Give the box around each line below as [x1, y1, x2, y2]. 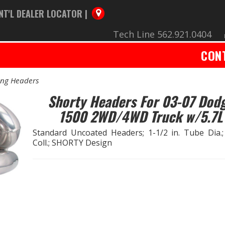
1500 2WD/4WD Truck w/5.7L [58, 105, 222, 127]
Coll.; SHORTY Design [33, 137, 112, 148]
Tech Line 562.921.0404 [113, 28, 211, 40]
